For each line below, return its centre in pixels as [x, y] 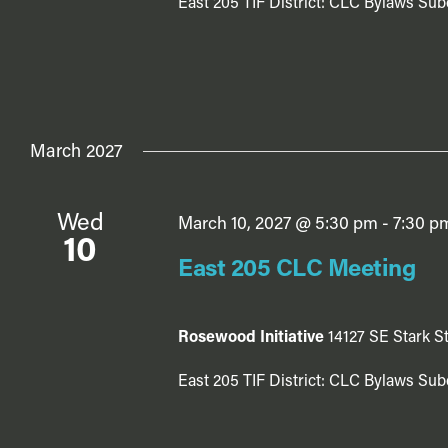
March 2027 [76, 152]
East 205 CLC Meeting [296, 269]
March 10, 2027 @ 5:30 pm [277, 224]
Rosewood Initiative [252, 337]
